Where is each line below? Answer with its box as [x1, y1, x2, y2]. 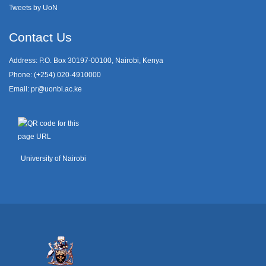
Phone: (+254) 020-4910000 [9, 70, 101, 78]
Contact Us [9, 30, 72, 44]
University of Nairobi [21, 154, 86, 162]
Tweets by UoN [9, 3, 58, 11]
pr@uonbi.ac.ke [31, 84, 82, 93]
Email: [9, 84, 31, 93]
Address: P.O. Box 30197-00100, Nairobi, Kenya [9, 56, 163, 64]
